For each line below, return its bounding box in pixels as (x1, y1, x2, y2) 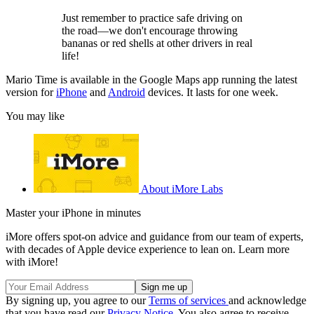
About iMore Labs (141, 183, 223, 196)
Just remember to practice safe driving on (62, 12, 243, 25)
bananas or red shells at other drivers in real (62, 37, 252, 50)
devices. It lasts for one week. (145, 86, 278, 99)
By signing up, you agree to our (6, 294, 149, 307)
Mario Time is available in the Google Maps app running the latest (6, 74, 297, 86)
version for (6, 86, 56, 99)
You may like (6, 110, 64, 123)
